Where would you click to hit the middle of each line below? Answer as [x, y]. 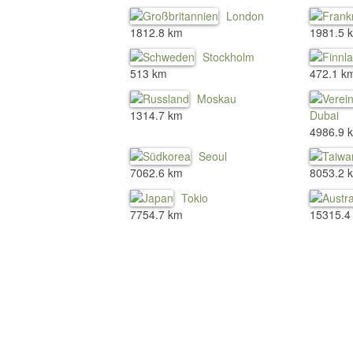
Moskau [217, 98]
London [245, 15]
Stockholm [229, 57]
